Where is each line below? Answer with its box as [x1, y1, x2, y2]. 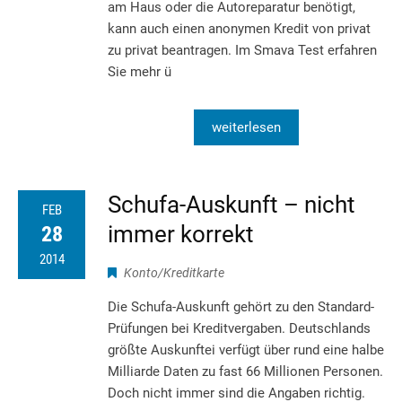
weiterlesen [211, 118, 281, 135]
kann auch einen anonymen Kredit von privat [108, 20, 371, 37]
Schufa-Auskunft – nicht [108, 190, 355, 218]
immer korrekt [108, 220, 254, 248]
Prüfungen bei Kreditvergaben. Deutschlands [108, 319, 371, 336]
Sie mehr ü [108, 63, 171, 80]
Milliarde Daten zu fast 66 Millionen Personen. [108, 363, 383, 380]
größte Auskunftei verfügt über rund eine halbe [108, 341, 384, 358]
